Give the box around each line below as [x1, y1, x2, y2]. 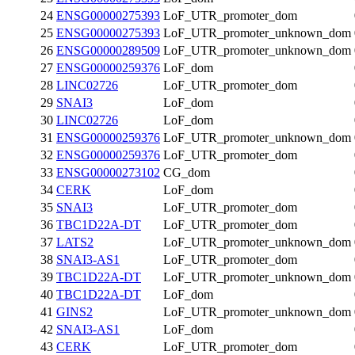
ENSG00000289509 [56, 44, 160, 58]
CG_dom [163, 166, 210, 180]
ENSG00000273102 [56, 166, 160, 180]
